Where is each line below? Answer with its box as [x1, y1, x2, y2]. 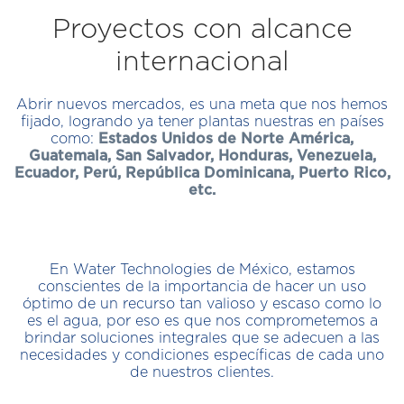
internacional [115, 49, 289, 76]
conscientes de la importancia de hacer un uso [38, 280, 366, 294]
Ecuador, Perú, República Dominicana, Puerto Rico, [14, 166, 390, 180]
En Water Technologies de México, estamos [49, 262, 355, 277]
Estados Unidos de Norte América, [98, 132, 353, 146]
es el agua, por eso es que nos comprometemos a [26, 314, 378, 328]
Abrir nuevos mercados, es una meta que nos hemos [16, 97, 388, 112]
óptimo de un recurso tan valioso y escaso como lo [23, 297, 381, 311]
